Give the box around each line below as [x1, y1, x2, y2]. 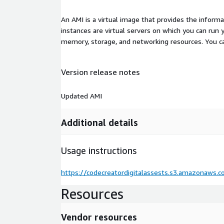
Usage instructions [61, 144, 136, 156]
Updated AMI [61, 91, 102, 100]
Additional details [61, 116, 138, 128]
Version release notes [61, 67, 140, 77]
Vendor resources [61, 211, 137, 222]
